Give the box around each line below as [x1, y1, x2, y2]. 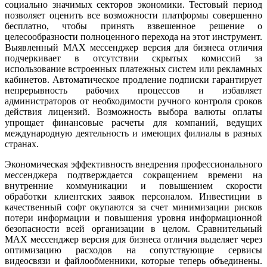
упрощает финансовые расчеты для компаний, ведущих [5, 117, 262, 128]
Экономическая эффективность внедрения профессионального [5, 159, 262, 170]
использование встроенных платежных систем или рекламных [5, 64, 262, 74]
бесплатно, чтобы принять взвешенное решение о [5, 21, 262, 32]
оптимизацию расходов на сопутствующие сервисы [5, 245, 262, 256]
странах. [5, 139, 39, 150]
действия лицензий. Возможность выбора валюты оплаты [5, 107, 262, 117]
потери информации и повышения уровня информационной [5, 213, 262, 223]
